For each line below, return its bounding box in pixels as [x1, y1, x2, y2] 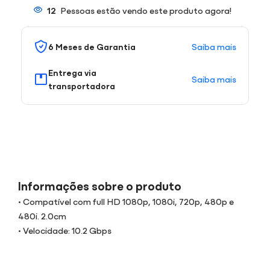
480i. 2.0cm [18, 209, 66, 222]
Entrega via [48, 66, 96, 78]
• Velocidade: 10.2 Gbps [18, 223, 111, 236]
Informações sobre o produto [18, 177, 181, 193]
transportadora [48, 79, 115, 92]
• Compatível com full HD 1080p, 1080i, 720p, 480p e [18, 194, 234, 207]
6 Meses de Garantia [48, 40, 136, 52]
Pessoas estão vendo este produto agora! [60, 3, 231, 16]
